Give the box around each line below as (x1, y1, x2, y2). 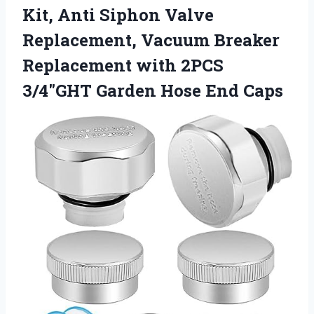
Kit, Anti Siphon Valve (22, 4, 214, 27)
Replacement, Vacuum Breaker (22, 29, 280, 52)
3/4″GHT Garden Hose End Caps (22, 79, 283, 102)
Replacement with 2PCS (22, 54, 224, 77)
